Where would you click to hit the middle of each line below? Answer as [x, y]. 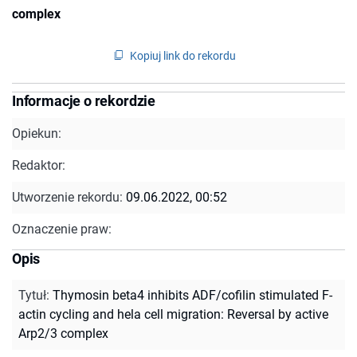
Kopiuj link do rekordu [183, 55]
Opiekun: [37, 133]
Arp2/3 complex [63, 333]
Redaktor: [39, 165]
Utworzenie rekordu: [69, 197]
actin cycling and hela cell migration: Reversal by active [173, 314]
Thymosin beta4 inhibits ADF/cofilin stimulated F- [192, 295]
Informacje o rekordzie [84, 100]
